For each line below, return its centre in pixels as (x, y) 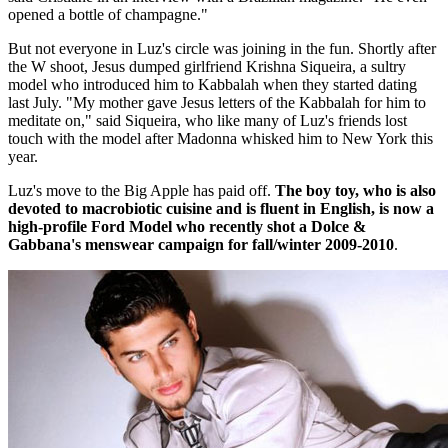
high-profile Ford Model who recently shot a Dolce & (187, 227)
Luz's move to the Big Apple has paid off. (141, 191)
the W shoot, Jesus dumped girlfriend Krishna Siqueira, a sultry (207, 67)
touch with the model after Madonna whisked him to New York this (220, 139)
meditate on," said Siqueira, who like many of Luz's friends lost (207, 121)
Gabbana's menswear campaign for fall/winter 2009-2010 (201, 245)
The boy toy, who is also (355, 191)
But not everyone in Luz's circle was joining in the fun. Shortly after (222, 49)
